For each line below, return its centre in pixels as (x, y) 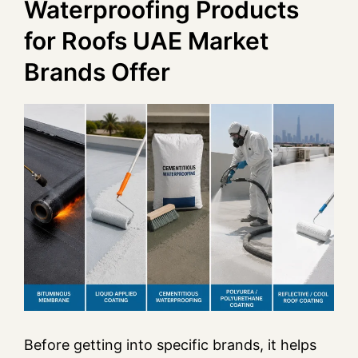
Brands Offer (97, 72)
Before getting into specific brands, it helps (170, 345)
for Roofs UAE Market (146, 41)
